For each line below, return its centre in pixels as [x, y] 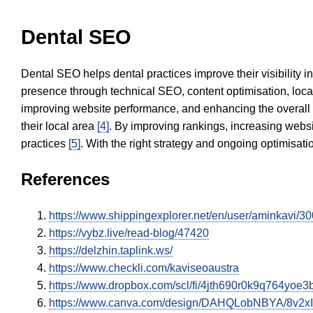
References [65, 180]
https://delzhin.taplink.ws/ [111, 251]
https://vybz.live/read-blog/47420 [129, 233]
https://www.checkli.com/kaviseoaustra [144, 268]
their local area [59, 126]
